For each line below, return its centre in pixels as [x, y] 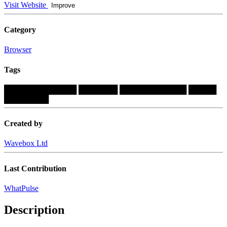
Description [34, 210]
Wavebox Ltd [26, 143]
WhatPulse [21, 188]
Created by [23, 124]
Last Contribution [35, 168]
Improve [63, 5]
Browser [18, 50]
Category [20, 30]
